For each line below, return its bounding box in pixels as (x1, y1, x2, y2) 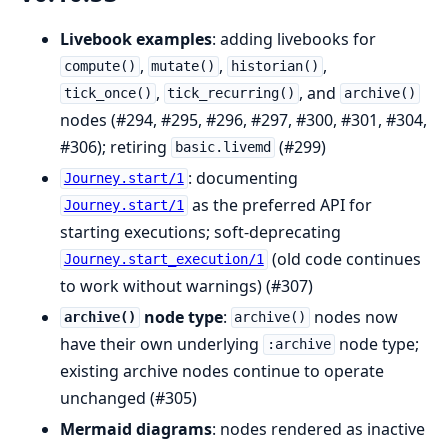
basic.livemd (174, 139, 271, 156)
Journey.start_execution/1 (63, 251, 264, 268)
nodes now (310, 305, 399, 328)
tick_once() (63, 85, 152, 102)
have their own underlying (60, 332, 263, 355)
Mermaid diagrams (60, 417, 212, 440)
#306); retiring (60, 135, 171, 158)
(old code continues (267, 247, 421, 270)
